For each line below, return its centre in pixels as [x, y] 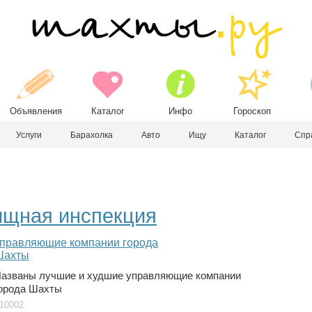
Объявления [36, 111]
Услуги [29, 135]
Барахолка [92, 135]
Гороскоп [252, 111]
